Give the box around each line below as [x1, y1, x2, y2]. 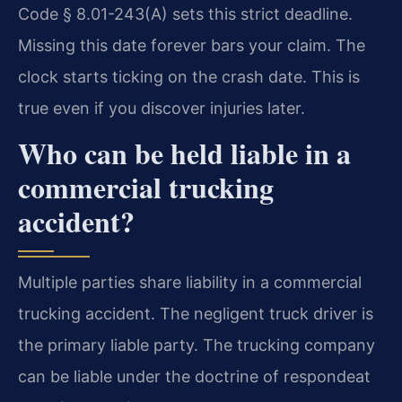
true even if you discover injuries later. [18, 98, 305, 118]
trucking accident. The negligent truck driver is [18, 303, 373, 323]
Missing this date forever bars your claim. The [18, 35, 365, 55]
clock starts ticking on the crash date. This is [18, 66, 360, 86]
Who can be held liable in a [18, 131, 351, 174]
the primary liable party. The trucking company [18, 335, 375, 354]
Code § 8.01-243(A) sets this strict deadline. [18, 4, 353, 23]
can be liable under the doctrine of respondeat [18, 366, 371, 386]
